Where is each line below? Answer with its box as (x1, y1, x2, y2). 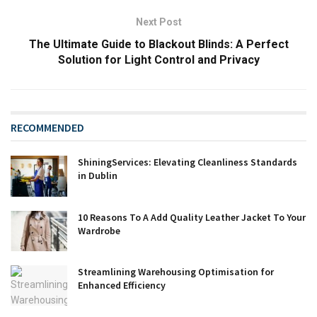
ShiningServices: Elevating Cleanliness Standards (78, 156, 297, 169)
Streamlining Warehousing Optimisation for (78, 265, 274, 278)
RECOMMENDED (11, 120, 84, 135)
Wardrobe (78, 224, 120, 237)
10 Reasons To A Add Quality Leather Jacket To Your (78, 210, 306, 224)
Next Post (135, 16, 182, 28)
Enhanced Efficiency (78, 278, 166, 292)
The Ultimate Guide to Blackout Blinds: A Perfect (28, 38, 289, 52)
